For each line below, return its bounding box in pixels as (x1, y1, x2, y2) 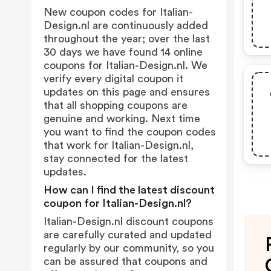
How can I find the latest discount (44, 184, 215, 195)
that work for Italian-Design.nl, (44, 140, 194, 151)
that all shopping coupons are (44, 100, 188, 111)
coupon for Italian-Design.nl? (44, 198, 192, 209)
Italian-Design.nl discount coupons (44, 216, 214, 227)
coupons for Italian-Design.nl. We (44, 60, 207, 71)
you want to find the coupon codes (44, 126, 216, 137)
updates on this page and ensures (44, 87, 210, 97)
